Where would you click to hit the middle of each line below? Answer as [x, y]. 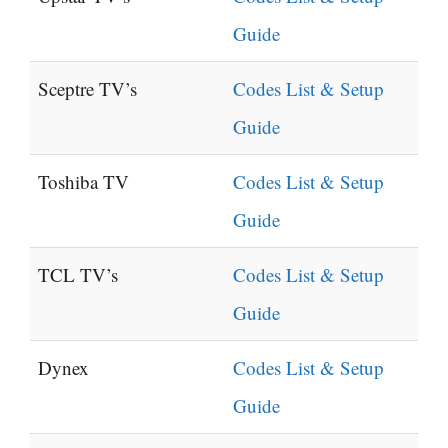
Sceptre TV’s [87, 89]
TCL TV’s [78, 275]
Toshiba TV [83, 182]
